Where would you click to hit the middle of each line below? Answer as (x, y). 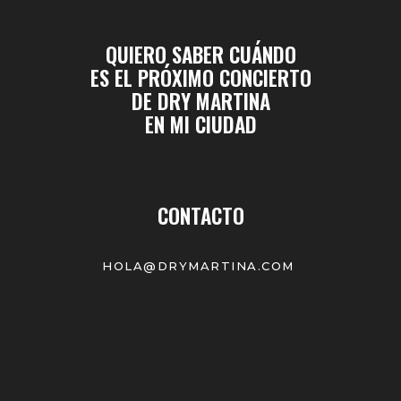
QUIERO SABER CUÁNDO (200, 55)
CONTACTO (200, 216)
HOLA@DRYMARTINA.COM (200, 266)
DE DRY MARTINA (200, 101)
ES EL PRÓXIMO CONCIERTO (200, 78)
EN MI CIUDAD (200, 124)
